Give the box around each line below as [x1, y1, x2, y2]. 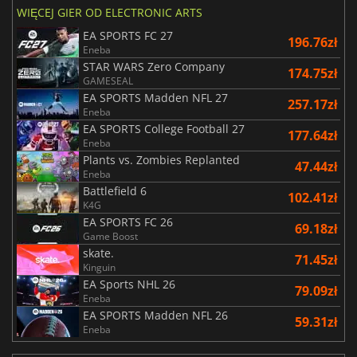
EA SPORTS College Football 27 [83, 121, 245, 137]
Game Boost [83, 229, 138, 244]
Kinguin [83, 261, 116, 275]
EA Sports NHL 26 [83, 277, 175, 292]
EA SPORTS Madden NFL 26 [83, 308, 228, 324]
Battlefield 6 [83, 183, 147, 199]
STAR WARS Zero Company [83, 59, 225, 75]
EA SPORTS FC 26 [83, 214, 173, 230]
